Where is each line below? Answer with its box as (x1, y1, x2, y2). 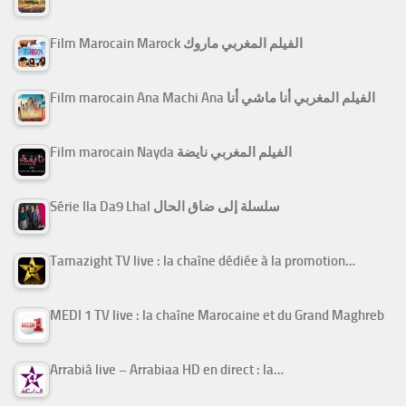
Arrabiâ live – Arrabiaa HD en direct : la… (50, 362, 284, 379)
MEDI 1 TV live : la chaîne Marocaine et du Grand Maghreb (50, 307, 384, 324)
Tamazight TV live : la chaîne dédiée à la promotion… (50, 253, 355, 270)
